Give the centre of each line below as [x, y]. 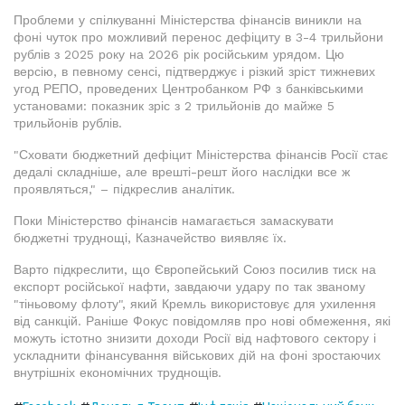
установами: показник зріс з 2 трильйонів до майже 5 [174, 106]
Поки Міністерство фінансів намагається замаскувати [174, 221]
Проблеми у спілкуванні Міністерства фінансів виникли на [188, 20]
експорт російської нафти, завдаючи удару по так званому [189, 287]
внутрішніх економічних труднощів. [118, 372]
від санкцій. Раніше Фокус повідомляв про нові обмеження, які [202, 321]
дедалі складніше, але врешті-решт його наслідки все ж [182, 172]
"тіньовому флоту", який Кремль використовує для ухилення [195, 304]
